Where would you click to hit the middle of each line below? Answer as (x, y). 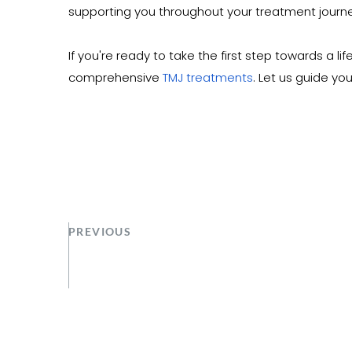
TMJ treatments (208, 77)
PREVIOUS (100, 231)
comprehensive (115, 77)
